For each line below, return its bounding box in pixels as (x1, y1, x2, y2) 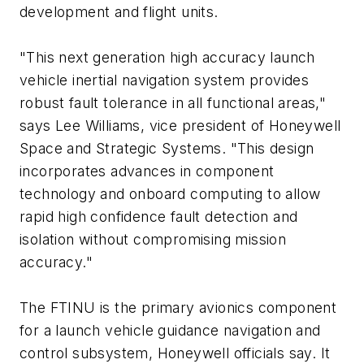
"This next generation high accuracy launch (19, 48, 315, 66)
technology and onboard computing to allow (19, 184, 321, 202)
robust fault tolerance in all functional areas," (19, 93, 327, 111)
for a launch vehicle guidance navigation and (19, 321, 321, 339)
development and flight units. (19, 2, 219, 20)
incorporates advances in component (19, 162, 275, 180)
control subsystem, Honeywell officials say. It (19, 344, 331, 362)
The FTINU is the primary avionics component (19, 298, 337, 316)
